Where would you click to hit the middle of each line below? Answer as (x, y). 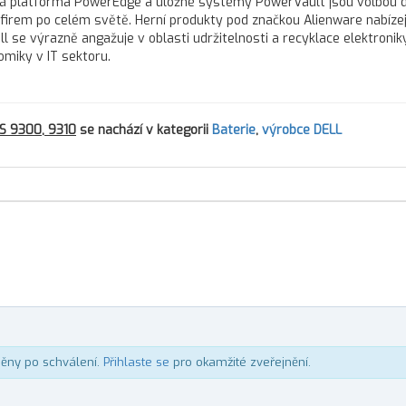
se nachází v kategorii (144, 130)
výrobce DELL (302, 130)
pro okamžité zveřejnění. (240, 362)
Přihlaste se (136, 362)
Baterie (234, 130)
